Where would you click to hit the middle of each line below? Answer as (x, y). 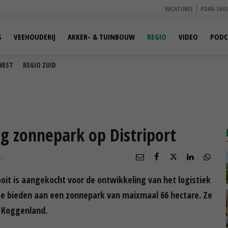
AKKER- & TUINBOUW (101, 37)
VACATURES (179, 9)
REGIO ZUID (39, 65)
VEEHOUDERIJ (35, 37)
